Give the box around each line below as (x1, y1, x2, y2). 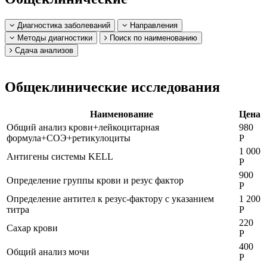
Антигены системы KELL (7, 151, 113, 162)
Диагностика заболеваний (15, 20, 110, 30)
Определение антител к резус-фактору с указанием (7, 193, 214, 204)
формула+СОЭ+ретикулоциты (7, 132, 131, 143)
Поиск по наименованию (107, 33, 197, 42)
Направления (128, 20, 178, 30)
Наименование (90, 108, 153, 119)
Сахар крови (7, 222, 58, 233)
